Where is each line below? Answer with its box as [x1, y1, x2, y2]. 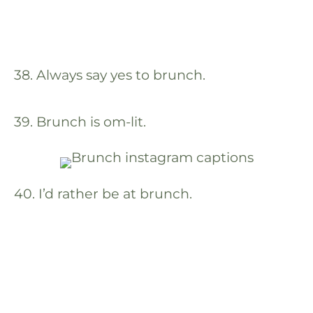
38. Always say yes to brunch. [14, 66, 205, 84]
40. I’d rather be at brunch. [14, 184, 192, 202]
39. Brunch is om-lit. [14, 113, 146, 131]
